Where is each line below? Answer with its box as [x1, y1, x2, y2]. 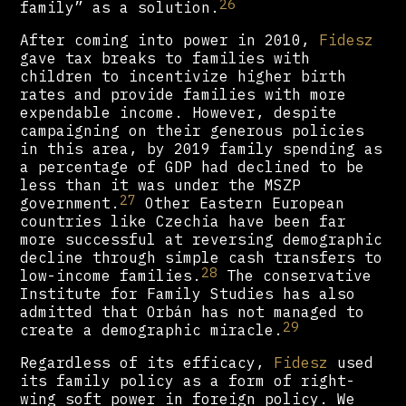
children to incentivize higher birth [20, 67, 347, 86]
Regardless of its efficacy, [20, 353, 275, 372]
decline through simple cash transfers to [20, 248, 383, 267]
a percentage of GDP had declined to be [20, 158, 365, 177]
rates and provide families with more [20, 85, 347, 104]
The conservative [217, 266, 372, 285]
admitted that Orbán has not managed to [20, 303, 365, 322]
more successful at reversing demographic [20, 230, 383, 249]
